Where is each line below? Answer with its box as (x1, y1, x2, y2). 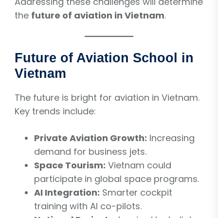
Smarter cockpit (100, 186, 172, 199)
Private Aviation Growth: (34, 131, 147, 144)
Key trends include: (15, 105, 96, 117)
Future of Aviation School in (15, 50, 194, 65)
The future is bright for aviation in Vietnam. (15, 91, 200, 104)
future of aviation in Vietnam (31, 9, 164, 21)
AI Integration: (34, 186, 100, 199)
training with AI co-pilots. (34, 200, 142, 212)
